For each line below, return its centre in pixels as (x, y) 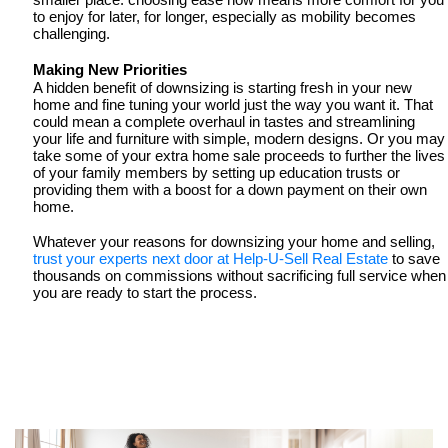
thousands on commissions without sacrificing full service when (239, 276)
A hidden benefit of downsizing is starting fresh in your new (222, 88)
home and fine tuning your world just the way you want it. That (233, 105)
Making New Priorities (112, 69)
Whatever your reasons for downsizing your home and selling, (234, 242)
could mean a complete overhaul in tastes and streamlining (224, 122)
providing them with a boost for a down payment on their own (230, 190)
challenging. (73, 34)
